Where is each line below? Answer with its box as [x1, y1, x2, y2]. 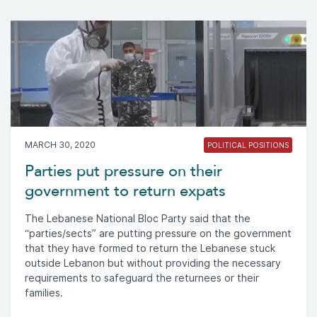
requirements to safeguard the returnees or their [25, 272, 259, 284]
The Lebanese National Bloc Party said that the [25, 212, 250, 224]
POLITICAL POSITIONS [207, 140, 289, 149]
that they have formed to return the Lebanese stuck [25, 242, 275, 254]
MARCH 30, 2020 [25, 139, 96, 150]
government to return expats [25, 181, 226, 200]
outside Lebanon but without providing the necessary [25, 257, 281, 269]
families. [25, 287, 63, 299]
